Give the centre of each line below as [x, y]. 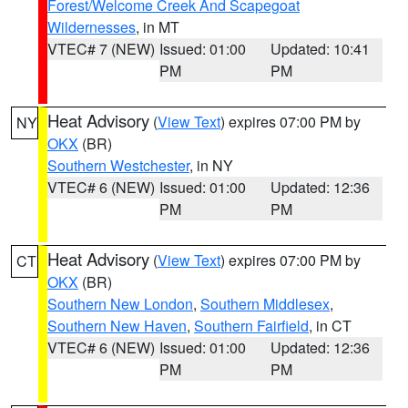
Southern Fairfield [251, 326]
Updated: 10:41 [321, 49]
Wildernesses [92, 27]
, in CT [330, 326]
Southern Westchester [118, 165]
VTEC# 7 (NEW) [101, 49]
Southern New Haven [117, 326]
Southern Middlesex [265, 304]
